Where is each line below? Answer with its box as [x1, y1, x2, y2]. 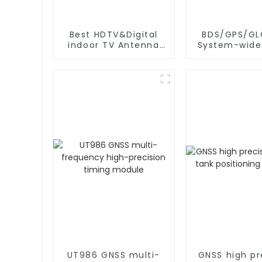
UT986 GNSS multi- [67, 249, 161, 261]
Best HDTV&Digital [69, 28, 158, 40]
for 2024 [92, 49, 135, 61]
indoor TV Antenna [68, 39, 160, 51]
